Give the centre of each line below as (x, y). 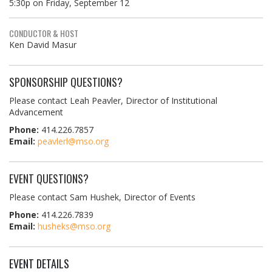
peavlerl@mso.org (73, 141)
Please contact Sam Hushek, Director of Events (102, 197)
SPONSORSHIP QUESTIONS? (66, 82)
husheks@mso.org (74, 226)
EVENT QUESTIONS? (49, 179)
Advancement (36, 112)
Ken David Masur (43, 44)
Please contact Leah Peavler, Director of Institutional (113, 101)
